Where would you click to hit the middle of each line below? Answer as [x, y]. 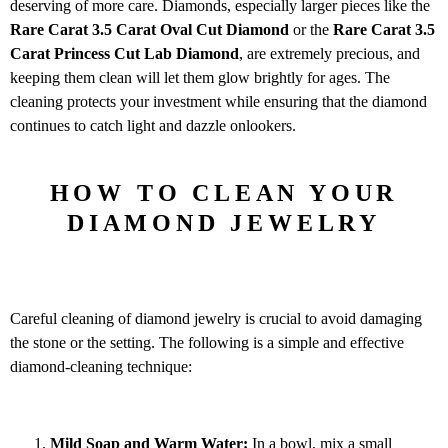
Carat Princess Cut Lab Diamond [124, 54]
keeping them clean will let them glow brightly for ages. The [200, 78]
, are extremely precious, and [329, 54]
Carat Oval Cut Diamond [202, 30]
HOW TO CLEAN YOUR [224, 193]
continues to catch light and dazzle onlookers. [153, 126]
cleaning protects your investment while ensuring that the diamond [218, 102]
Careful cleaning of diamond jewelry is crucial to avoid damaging [216, 318]
